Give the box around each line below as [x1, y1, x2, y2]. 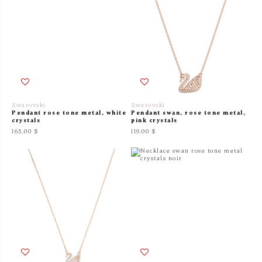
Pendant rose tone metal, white [12, 109, 126, 117]
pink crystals [131, 117, 178, 125]
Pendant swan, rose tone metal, [131, 109, 246, 117]
